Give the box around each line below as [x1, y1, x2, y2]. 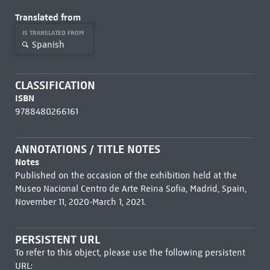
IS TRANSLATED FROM [22, 29, 86, 37]
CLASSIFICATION [14, 78, 95, 92]
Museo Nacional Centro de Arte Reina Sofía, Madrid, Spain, [14, 183, 246, 194]
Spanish [31, 39, 64, 50]
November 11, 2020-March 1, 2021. [14, 196, 146, 207]
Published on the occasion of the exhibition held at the [14, 170, 237, 181]
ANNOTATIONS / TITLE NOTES [14, 142, 160, 156]
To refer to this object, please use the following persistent [14, 247, 245, 258]
